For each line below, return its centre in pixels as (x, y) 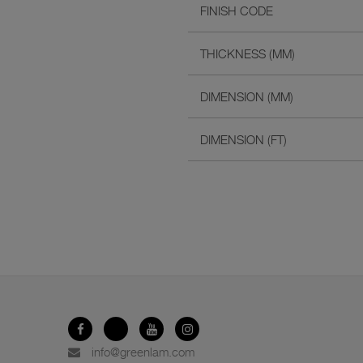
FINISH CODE (237, 11)
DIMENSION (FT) (243, 140)
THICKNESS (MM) (248, 54)
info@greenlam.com (143, 352)
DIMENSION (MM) (247, 97)
